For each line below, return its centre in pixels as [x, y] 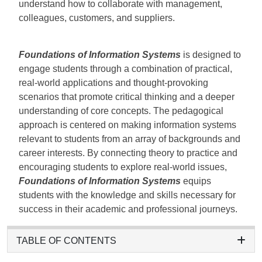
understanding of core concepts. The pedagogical [121, 111]
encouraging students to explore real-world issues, [123, 167]
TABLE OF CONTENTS [66, 240]
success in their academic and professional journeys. [128, 209]
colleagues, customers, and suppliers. [97, 18]
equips [196, 181]
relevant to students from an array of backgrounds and [130, 139]
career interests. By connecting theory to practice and [128, 153]
